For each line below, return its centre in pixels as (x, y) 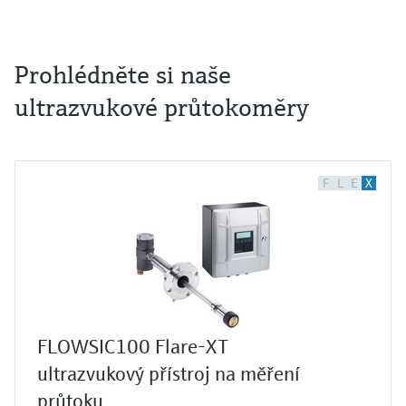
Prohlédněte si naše (123, 75)
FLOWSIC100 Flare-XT (133, 347)
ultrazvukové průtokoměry (162, 108)
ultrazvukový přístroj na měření (169, 374)
